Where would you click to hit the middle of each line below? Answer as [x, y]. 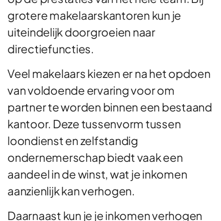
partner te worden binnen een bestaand [110, 107]
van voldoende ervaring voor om [91, 90]
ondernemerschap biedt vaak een [95, 157]
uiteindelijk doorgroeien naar [81, 32]
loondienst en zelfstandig [73, 141]
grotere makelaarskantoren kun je [94, 15]
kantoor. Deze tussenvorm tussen [94, 124]
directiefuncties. [51, 49]
